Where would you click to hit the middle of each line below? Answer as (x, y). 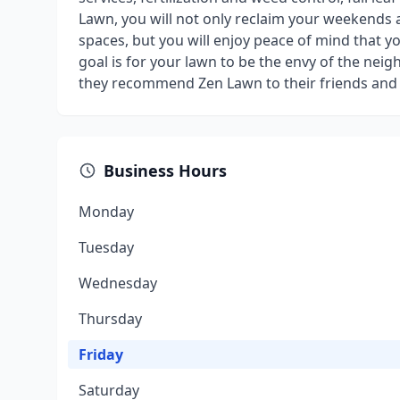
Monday (106, 212)
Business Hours (165, 171)
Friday (101, 354)
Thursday (110, 319)
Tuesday (106, 247)
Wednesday (118, 283)
